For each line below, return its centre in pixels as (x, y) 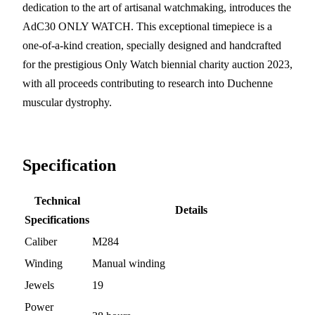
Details (191, 210)
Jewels (39, 285)
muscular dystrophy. (67, 102)
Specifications (57, 219)
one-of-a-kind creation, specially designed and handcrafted (152, 45)
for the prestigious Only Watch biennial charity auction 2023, (157, 64)
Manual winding (129, 263)
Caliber (41, 241)
